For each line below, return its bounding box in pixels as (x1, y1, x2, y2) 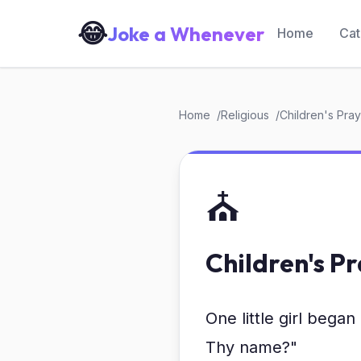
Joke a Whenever (107, 21, 264, 46)
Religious (221, 108, 269, 122)
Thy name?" (205, 338, 297, 357)
